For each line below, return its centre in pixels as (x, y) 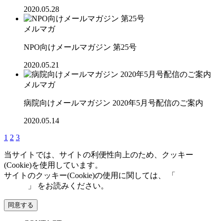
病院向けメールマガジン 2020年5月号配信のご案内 (113, 103)
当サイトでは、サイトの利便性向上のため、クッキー (99, 154)
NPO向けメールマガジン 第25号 (80, 47)
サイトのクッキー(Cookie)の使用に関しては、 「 (90, 175)
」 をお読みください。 (68, 185)
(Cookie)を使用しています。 (53, 165)
